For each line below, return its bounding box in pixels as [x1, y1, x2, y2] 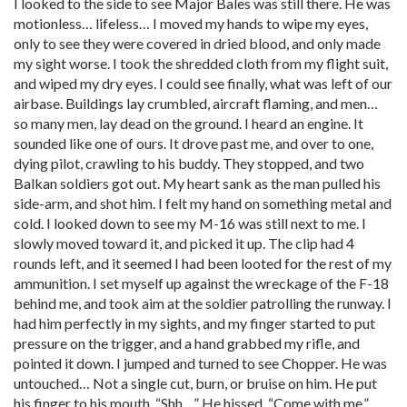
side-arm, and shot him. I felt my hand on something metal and [14, 194, 392, 212]
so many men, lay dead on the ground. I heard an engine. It [14, 114, 363, 132]
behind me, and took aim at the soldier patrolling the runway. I [14, 294, 392, 312]
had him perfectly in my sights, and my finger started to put [14, 314, 375, 332]
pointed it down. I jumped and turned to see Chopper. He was [14, 354, 387, 372]
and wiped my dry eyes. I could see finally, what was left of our [14, 74, 392, 92]
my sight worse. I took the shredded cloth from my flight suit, [14, 55, 388, 72]
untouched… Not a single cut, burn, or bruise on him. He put [14, 374, 377, 392]
